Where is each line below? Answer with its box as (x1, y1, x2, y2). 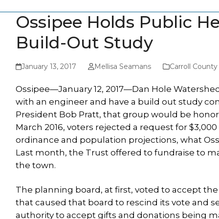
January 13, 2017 (22, 62, 77, 71)
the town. (16, 160, 56, 170)
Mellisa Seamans (94, 62, 151, 71)
